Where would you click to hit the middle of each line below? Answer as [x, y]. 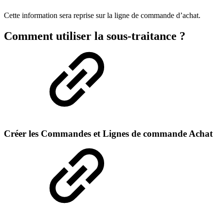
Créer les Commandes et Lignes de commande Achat [108, 133]
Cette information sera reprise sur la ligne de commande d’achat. [102, 15]
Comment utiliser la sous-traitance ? [95, 36]
